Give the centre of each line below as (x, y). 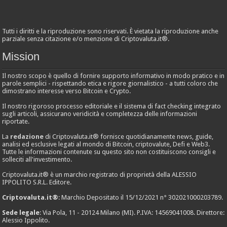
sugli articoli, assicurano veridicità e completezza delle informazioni (100, 113)
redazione (27, 136)
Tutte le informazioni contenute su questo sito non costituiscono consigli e (109, 152)
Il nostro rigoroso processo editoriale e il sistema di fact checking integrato (112, 106)
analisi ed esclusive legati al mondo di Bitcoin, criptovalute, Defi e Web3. (106, 144)
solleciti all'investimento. (37, 159)
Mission (21, 56)
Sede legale (21, 212)
